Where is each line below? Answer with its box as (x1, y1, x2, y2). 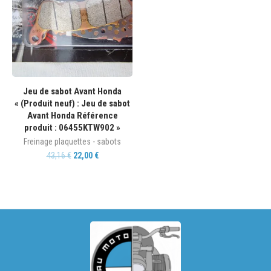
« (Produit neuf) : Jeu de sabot (15, 98, 130, 109)
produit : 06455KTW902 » (24, 122, 120, 133)
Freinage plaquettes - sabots (24, 137, 121, 146)
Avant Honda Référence (27, 110, 118, 121)
